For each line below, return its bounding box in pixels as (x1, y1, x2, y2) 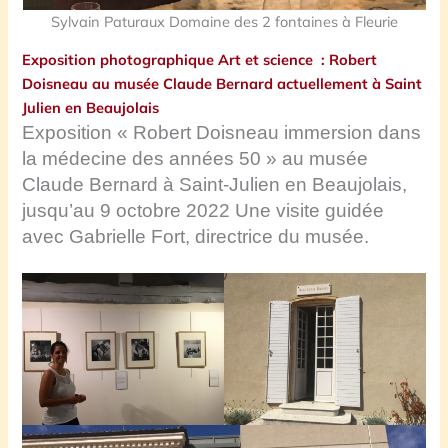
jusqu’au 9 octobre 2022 (22, 200, 236, 222)
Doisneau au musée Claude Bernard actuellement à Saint (22, 74, 423, 94)
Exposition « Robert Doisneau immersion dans (22, 122, 422, 144)
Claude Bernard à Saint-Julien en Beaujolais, (22, 174, 408, 196)
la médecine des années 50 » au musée (22, 148, 369, 170)
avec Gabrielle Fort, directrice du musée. (22, 226, 370, 248)
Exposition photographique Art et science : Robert (22, 50, 378, 70)
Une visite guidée (235, 200, 385, 222)
